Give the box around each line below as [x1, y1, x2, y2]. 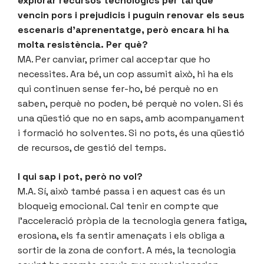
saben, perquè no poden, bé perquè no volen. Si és [18, 97, 243, 110]
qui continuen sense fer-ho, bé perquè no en [18, 82, 218, 95]
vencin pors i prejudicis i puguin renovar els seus [18, 8, 245, 21]
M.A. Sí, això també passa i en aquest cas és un [18, 184, 225, 197]
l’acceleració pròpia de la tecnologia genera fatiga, [18, 214, 246, 227]
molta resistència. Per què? [18, 38, 148, 51]
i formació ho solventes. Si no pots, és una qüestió [18, 126, 245, 139]
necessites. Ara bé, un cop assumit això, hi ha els [18, 67, 233, 80]
